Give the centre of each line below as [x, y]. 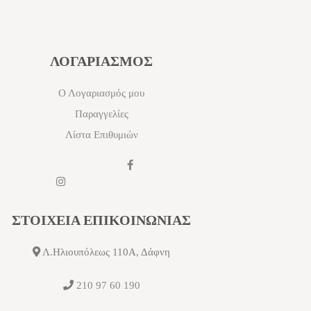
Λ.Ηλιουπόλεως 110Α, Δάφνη [105, 252]
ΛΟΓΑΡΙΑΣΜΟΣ [101, 61]
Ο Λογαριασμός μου [101, 93]
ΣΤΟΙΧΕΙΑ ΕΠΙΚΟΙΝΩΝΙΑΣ [101, 220]
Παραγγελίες [101, 114]
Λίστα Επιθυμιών [101, 134]
